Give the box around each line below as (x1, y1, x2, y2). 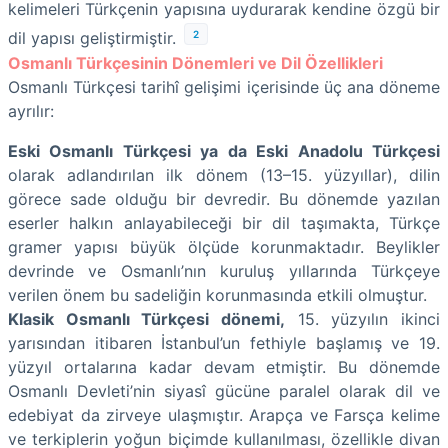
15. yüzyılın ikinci (285, 308, 440, 329)
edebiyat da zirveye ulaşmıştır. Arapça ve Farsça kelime (8, 404, 440, 425)
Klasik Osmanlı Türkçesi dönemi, (8, 308, 285, 329)
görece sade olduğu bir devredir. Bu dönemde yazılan (8, 188, 440, 209)
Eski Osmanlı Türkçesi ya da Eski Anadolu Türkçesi (8, 140, 440, 161)
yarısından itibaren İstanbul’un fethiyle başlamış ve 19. (8, 332, 440, 353)
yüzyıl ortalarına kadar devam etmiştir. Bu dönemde (8, 356, 440, 377)
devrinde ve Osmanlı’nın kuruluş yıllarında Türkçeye (8, 260, 440, 281)
